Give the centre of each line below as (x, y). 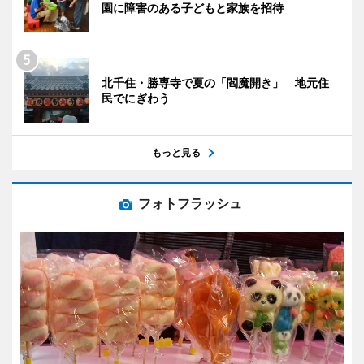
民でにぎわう (136, 97)
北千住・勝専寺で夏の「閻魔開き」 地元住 (215, 82)
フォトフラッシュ (190, 203)
